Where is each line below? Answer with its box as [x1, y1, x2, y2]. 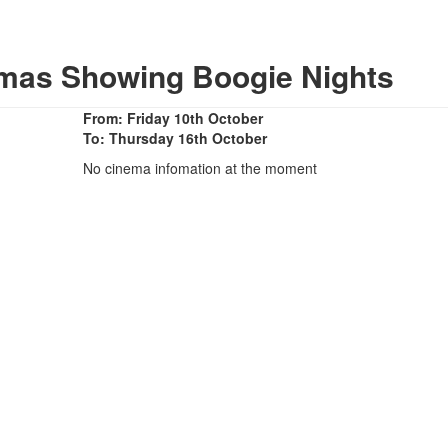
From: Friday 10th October [83, 107, 263, 128]
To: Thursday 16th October [83, 127, 267, 148]
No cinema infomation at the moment [83, 157, 317, 178]
